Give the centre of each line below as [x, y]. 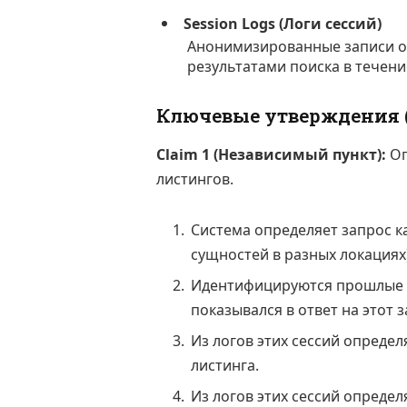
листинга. [225, 366]
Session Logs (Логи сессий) [283, 24]
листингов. [195, 179]
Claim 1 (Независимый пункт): [271, 155]
